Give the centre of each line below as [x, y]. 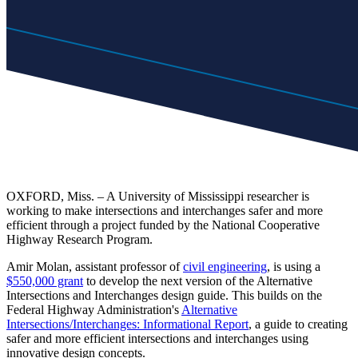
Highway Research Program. [80, 239]
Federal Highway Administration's [94, 309]
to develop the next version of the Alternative [198, 280]
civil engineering [225, 266]
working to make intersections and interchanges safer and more [165, 210]
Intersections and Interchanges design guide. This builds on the [164, 295]
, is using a [294, 266]
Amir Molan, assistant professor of [95, 266]
